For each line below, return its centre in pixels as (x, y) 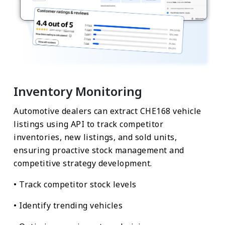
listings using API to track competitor (88, 124)
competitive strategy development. (83, 163)
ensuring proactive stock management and (99, 150)
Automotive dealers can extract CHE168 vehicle (107, 111)
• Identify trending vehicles (68, 205)
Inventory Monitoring (78, 91)
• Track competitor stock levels (75, 184)
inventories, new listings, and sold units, (95, 137)
